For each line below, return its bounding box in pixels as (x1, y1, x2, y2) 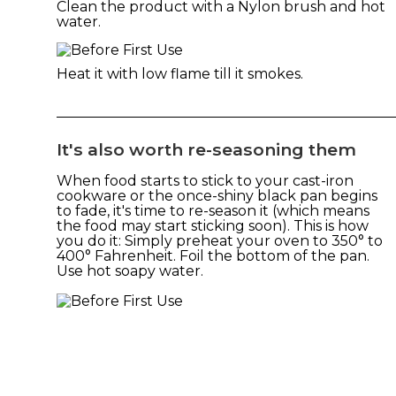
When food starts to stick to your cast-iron (57, 171, 354, 189)
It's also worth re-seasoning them (57, 138, 356, 160)
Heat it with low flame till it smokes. (57, 65, 303, 82)
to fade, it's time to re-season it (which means (57, 202, 369, 219)
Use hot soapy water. (57, 262, 203, 279)
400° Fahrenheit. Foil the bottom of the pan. (57, 247, 369, 264)
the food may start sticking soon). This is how (57, 217, 369, 234)
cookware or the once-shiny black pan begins (57, 187, 377, 204)
